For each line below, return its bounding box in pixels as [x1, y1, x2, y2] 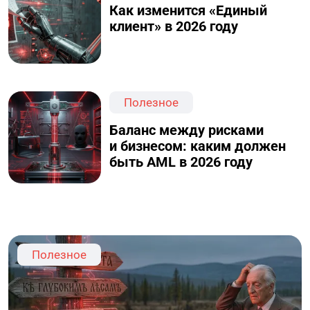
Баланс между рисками [109, 122, 264, 138]
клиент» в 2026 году [109, 18, 239, 35]
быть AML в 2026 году [109, 154, 253, 170]
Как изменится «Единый [109, 2, 268, 19]
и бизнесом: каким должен [109, 138, 286, 154]
